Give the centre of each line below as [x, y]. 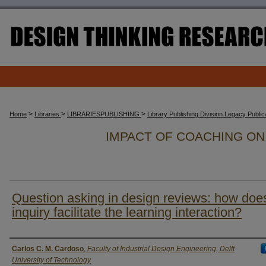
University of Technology [51, 260]
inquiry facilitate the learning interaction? [127, 212]
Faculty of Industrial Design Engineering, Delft [161, 249]
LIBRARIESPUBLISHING [104, 114]
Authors [30, 249]
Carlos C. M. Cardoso [48, 249]
